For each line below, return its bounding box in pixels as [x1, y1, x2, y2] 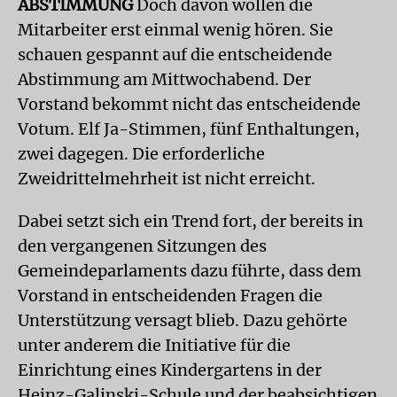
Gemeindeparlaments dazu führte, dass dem [18, 261, 362, 281]
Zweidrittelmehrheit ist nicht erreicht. [18, 168, 315, 189]
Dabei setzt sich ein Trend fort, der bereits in [18, 211, 363, 231]
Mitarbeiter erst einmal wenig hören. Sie [18, 19, 333, 40]
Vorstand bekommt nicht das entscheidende [18, 94, 361, 114]
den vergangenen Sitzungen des [18, 236, 267, 256]
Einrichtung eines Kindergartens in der [18, 360, 322, 380]
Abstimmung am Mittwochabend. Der [18, 69, 311, 90]
